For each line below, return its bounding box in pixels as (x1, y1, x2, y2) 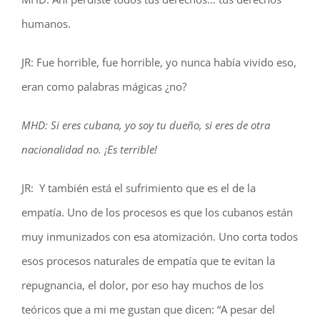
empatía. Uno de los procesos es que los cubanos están (21, 205, 293, 219)
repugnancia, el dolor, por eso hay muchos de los (21, 278, 264, 292)
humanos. (21, 16, 71, 31)
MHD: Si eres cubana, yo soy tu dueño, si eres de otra (21, 118, 270, 132)
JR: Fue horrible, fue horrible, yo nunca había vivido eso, (21, 55, 296, 69)
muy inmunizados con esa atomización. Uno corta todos (21, 229, 298, 244)
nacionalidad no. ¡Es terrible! (21, 142, 157, 156)
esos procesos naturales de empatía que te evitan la (21, 254, 275, 268)
